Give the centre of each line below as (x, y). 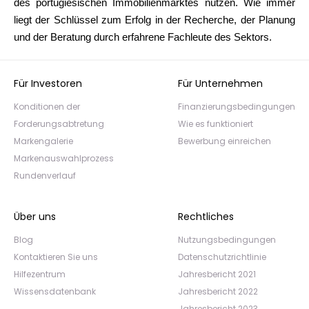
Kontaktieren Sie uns (56, 257)
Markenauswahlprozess (64, 158)
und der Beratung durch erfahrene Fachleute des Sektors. (143, 37)
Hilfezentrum (40, 274)
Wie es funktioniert (216, 124)
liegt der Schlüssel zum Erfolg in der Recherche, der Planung (154, 20)
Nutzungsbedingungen (227, 240)
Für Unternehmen (220, 83)
